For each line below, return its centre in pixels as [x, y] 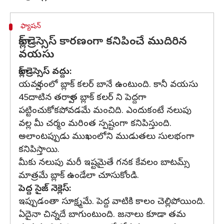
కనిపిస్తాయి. [39, 150]
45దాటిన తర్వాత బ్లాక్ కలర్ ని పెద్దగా [82, 98]
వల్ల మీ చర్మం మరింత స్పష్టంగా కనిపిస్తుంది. [95, 124]
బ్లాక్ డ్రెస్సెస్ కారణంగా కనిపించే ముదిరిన [103, 42]
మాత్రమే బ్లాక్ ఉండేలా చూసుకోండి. [79, 176]
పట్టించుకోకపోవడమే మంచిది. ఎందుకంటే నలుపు [105, 111]
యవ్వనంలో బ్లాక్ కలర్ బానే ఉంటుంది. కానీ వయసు [108, 85]
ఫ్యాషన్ [30, 27]
